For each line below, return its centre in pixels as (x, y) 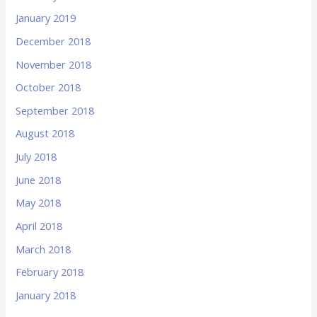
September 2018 (55, 110)
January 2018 (46, 295)
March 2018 (44, 249)
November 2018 (54, 64)
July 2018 (36, 157)
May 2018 (39, 203)
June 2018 (39, 179)
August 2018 (45, 133)
